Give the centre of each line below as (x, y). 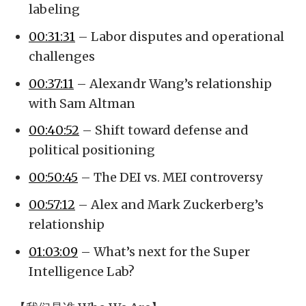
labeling (54, 9)
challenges (62, 56)
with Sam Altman (82, 103)
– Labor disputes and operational (180, 36)
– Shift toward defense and (164, 130)
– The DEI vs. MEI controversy (170, 178)
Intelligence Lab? (82, 271)
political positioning (92, 150)
